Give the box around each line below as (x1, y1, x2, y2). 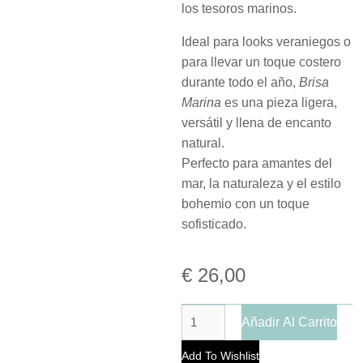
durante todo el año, (181, 75, 299, 89)
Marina (181, 95, 221, 109)
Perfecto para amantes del (181, 156, 332, 170)
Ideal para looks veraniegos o (181, 34, 351, 49)
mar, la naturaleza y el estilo (181, 176, 341, 190)
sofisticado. (181, 216, 246, 231)
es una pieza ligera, (221, 95, 337, 109)
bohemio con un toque (181, 196, 310, 211)
